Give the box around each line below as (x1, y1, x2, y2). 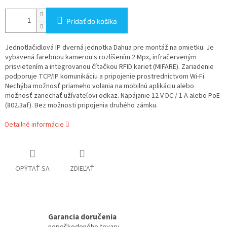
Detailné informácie (5, 120, 64, 130)
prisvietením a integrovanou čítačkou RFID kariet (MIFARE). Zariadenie (5, 62, 214, 72)
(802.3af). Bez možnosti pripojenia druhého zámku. (5, 100, 158, 111)
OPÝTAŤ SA (15, 164, 50, 174)
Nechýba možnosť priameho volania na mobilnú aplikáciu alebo (5, 81, 194, 92)
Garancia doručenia (48, 211, 117, 222)
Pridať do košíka (66, 17, 117, 26)
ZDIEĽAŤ (70, 164, 94, 174)
